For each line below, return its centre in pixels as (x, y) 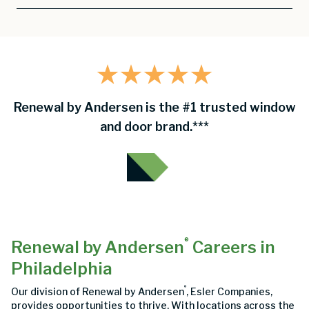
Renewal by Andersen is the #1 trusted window (154, 108)
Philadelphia (62, 268)
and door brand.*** (154, 127)
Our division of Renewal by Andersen (98, 291)
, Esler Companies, (229, 291)
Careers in (232, 247)
